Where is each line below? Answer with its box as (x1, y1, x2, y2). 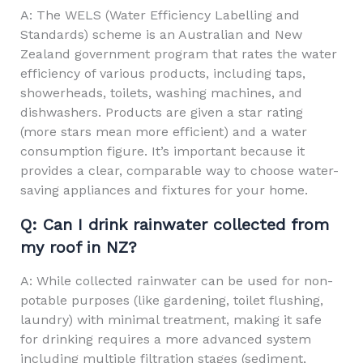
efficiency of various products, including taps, (19, 65, 305, 81)
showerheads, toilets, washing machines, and (19, 84, 302, 100)
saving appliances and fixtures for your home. (19, 181, 308, 198)
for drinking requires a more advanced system (19, 331, 311, 347)
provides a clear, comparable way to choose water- (19, 162, 339, 178)
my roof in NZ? (19, 237, 137, 257)
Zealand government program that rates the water (19, 45, 337, 62)
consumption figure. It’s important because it (19, 143, 305, 159)
